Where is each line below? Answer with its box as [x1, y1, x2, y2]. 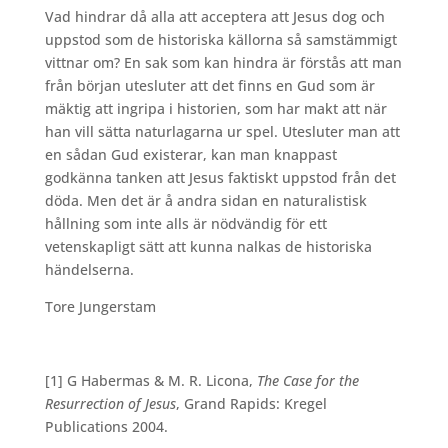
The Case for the [252, 371, 359, 391]
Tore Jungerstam [44, 297, 156, 317]
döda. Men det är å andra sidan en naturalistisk [44, 191, 367, 211]
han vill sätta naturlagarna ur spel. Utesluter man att [44, 122, 400, 142]
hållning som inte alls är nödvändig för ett [44, 214, 327, 234]
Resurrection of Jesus [44, 394, 176, 414]
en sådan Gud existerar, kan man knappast [44, 145, 337, 165]
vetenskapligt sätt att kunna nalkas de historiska [44, 237, 372, 257]
